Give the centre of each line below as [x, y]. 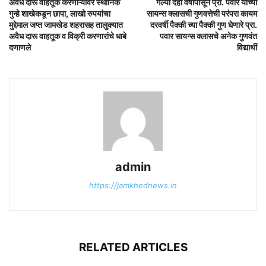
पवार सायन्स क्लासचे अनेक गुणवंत [208, 36]
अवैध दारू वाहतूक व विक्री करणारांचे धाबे [68, 36]
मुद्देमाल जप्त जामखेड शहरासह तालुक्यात [66, 25]
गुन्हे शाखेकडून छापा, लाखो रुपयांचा [60, 14]
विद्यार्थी [247, 47]
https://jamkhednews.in [133, 186]
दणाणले [20, 47]
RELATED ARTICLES [133, 248]
